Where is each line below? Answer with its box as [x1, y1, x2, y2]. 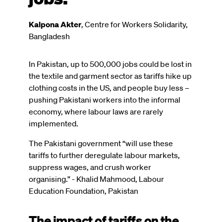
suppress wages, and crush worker [29, 162, 151, 172]
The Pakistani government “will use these [29, 138, 173, 148]
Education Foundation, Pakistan [29, 185, 138, 196]
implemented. [29, 118, 78, 128]
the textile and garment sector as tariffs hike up [29, 70, 192, 81]
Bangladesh [29, 31, 70, 41]
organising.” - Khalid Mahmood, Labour [29, 173, 164, 184]
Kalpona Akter [29, 19, 81, 29]
